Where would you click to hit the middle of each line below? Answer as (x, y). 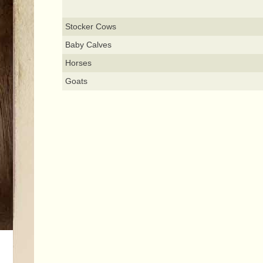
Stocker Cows (90, 27)
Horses (78, 63)
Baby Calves (88, 45)
